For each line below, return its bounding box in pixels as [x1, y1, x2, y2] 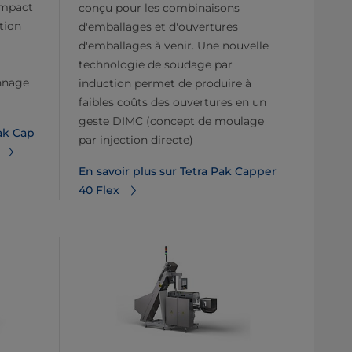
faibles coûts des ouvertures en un [79, 94, 266, 109]
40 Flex [79, 182, 119, 197]
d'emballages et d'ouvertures [79, 19, 238, 34]
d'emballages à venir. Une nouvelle [79, 38, 269, 53]
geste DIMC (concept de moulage [79, 113, 264, 128]
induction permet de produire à [79, 75, 251, 90]
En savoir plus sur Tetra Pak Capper [79, 163, 277, 178]
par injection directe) [79, 132, 193, 147]
